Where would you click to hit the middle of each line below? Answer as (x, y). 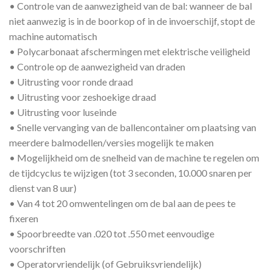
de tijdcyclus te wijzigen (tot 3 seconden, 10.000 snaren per (131, 172)
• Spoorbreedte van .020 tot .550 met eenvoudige (112, 233)
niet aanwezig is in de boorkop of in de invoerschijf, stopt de (132, 21)
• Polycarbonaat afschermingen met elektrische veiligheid (130, 51)
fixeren (24, 218)
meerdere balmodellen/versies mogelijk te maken (111, 142)
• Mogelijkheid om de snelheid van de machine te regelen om (134, 157)
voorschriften (37, 248)
